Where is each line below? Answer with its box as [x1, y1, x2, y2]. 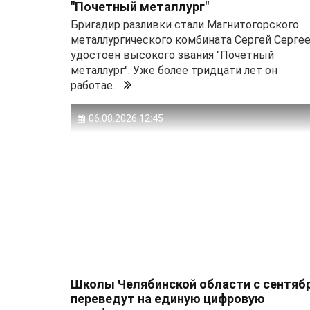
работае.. [71, 79, 117, 93]
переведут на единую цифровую [71, 291, 265, 307]
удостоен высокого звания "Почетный [71, 48, 274, 62]
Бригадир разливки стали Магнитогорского [71, 18, 299, 32]
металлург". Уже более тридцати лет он [71, 64, 277, 77]
